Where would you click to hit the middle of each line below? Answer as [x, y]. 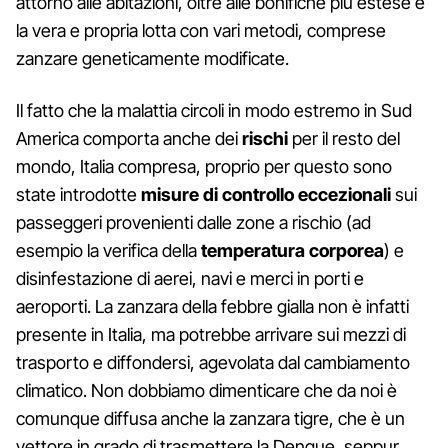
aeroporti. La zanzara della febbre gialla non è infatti [212, 306]
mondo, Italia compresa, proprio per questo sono [204, 166]
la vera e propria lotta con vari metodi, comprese [201, 30]
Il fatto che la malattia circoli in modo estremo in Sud [214, 110]
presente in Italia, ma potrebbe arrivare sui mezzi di [211, 334]
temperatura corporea [292, 250]
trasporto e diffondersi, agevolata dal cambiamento [213, 362]
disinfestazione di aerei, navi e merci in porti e [190, 278]
